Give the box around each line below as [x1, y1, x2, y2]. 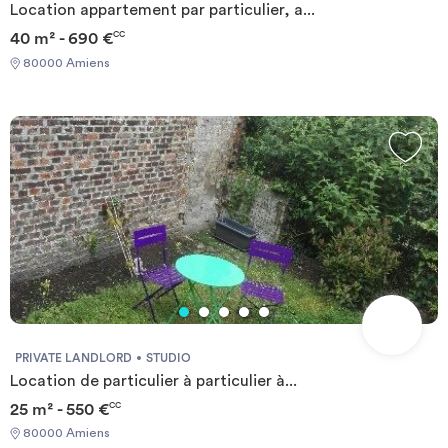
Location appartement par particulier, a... [10, 2, 315, 19]
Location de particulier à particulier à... [10, 372, 297, 389]
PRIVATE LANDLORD [15, 351, 132, 364]
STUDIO [146, 351, 191, 364]
